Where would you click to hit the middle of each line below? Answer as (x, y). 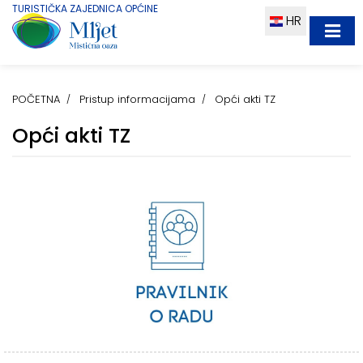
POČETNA (36, 99)
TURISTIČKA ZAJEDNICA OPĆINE (85, 9)
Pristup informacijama (137, 99)
